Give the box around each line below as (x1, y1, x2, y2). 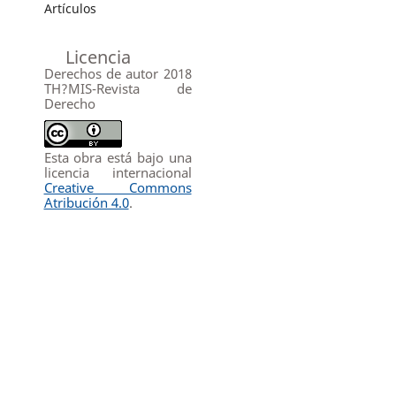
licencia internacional (43, 163, 192, 181)
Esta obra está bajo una (43, 148, 192, 166)
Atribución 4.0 (43, 193, 129, 211)
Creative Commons (43, 178, 192, 196)
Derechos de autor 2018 (43, 64, 192, 82)
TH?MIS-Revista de (43, 79, 192, 97)
